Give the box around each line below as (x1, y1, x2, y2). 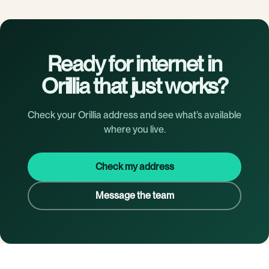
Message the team (95, 190, 174, 201)
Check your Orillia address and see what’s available (28, 109, 241, 121)
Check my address (95, 161, 174, 172)
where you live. (103, 124, 166, 135)
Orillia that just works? (41, 73, 228, 99)
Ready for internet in (47, 51, 222, 77)
